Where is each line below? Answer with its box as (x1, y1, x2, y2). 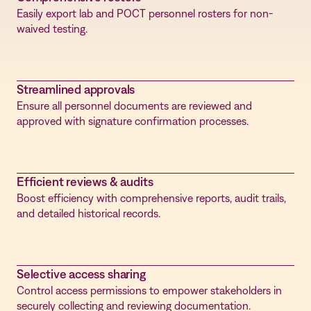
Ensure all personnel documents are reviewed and (17, 99, 252, 112)
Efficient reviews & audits (17, 174, 153, 189)
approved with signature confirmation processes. (17, 115, 249, 127)
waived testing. (17, 22, 87, 35)
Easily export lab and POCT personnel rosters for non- (17, 7, 273, 19)
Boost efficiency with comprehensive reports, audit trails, (17, 192, 286, 204)
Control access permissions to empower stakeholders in (17, 284, 282, 296)
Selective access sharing (17, 267, 146, 281)
